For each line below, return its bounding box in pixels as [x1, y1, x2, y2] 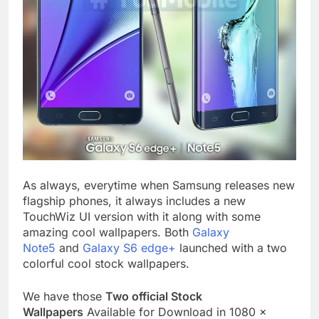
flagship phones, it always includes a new [23, 193, 246, 208]
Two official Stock [105, 288, 202, 303]
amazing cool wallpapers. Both [23, 224, 192, 239]
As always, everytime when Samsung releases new [23, 177, 295, 192]
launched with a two [176, 240, 287, 255]
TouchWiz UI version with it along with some [23, 209, 261, 224]
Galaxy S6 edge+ [83, 240, 176, 255]
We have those [23, 288, 105, 303]
